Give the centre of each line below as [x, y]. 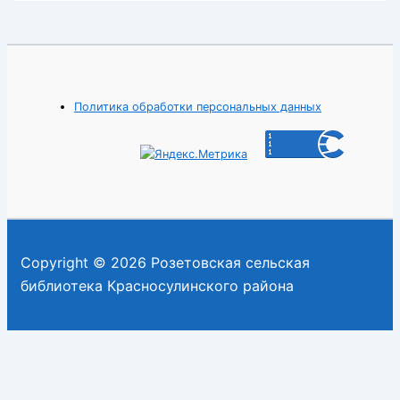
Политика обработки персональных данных [198, 107]
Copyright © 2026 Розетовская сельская [165, 262]
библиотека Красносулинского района [157, 285]
